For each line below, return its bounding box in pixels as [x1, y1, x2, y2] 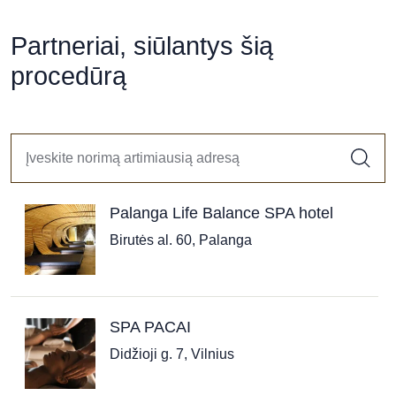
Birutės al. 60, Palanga [110, 232, 252, 247]
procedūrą [11, 62, 126, 90]
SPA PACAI [110, 318, 191, 336]
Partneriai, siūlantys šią [11, 32, 273, 60]
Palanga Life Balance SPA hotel [110, 204, 333, 222]
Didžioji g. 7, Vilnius [110, 346, 234, 362]
